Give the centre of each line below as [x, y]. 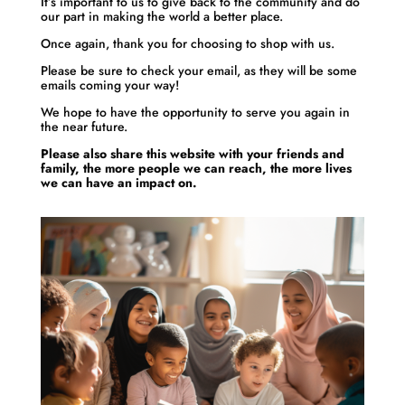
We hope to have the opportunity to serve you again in [195, 112]
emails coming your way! [109, 85]
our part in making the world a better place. [161, 16]
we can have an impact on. [118, 183]
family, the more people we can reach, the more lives [196, 168]
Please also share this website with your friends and [192, 154]
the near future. [84, 127]
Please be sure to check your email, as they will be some [198, 71]
